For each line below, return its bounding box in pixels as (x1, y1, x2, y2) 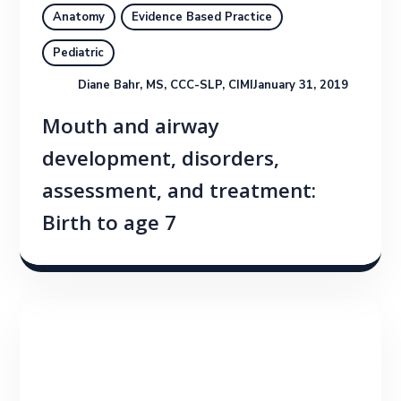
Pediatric (53, 44, 105, 61)
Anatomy (53, 8, 106, 25)
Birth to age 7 (42, 208, 177, 243)
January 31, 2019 (253, 76, 349, 93)
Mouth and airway (42, 111, 220, 147)
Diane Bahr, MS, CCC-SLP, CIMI (78, 76, 254, 93)
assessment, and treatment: (42, 175, 317, 211)
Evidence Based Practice (132, 8, 273, 25)
